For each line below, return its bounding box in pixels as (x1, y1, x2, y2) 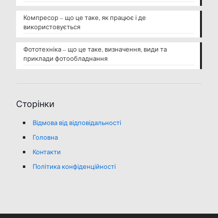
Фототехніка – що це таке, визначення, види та (23, 45, 167, 54)
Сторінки (16, 98, 54, 110)
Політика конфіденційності (33, 162, 116, 171)
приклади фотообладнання (23, 54, 108, 63)
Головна (33, 133, 58, 142)
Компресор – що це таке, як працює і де (23, 13, 146, 22)
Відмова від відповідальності (33, 118, 121, 127)
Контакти (33, 147, 61, 157)
